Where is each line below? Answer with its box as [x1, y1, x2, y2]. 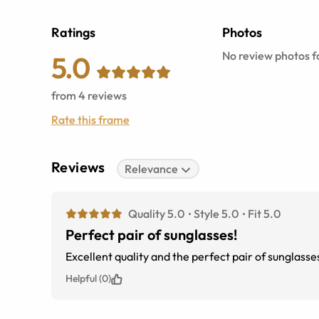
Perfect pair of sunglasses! [66, 226, 237, 244]
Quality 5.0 [128, 206, 184, 221]
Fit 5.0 [248, 206, 281, 221]
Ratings [51, 24, 95, 41]
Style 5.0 [194, 206, 239, 221]
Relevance [125, 162, 179, 176]
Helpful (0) [66, 272, 111, 285]
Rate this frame [51, 113, 130, 127]
